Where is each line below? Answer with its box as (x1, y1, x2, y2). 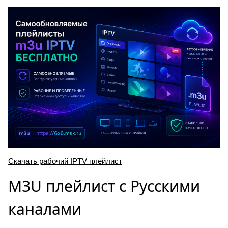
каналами (8, 198, 81, 219)
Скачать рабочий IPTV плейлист (8, 156, 122, 165)
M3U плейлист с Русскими (8, 175, 200, 196)
